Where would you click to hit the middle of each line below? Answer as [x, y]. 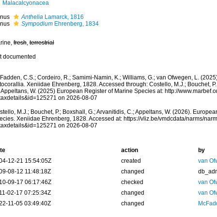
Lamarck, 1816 [63, 17]
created [131, 161]
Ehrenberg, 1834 [76, 24]
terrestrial [42, 43]
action [129, 150]
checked [132, 182]
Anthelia [32, 17]
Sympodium [37, 24]
